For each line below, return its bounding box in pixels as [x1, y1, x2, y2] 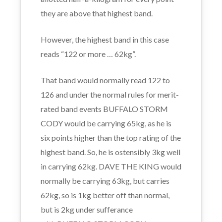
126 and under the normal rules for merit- [40, 89, 179, 99]
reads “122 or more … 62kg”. [40, 49, 136, 58]
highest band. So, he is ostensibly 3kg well [40, 147, 180, 157]
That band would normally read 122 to [40, 75, 170, 85]
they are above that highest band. [40, 8, 153, 18]
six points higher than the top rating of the [40, 132, 181, 142]
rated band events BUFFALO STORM [40, 104, 168, 113]
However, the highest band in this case [40, 34, 169, 44]
